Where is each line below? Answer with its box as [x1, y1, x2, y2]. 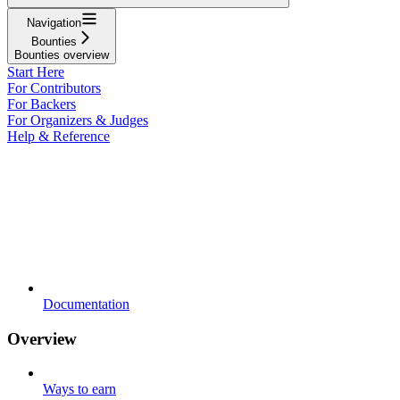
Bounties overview [14, 47, 109, 62]
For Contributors [7, 79, 101, 96]
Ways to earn [43, 381, 116, 397]
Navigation [26, 15, 81, 29]
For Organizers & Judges [7, 112, 148, 128]
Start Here [7, 63, 64, 79]
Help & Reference [7, 128, 110, 144]
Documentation [43, 296, 129, 312]
